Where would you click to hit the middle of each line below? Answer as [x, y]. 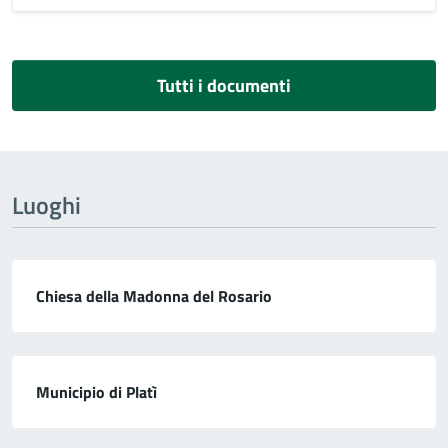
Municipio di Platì [96, 391]
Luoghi [46, 204]
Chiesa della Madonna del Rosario [154, 295]
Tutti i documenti [224, 85]
